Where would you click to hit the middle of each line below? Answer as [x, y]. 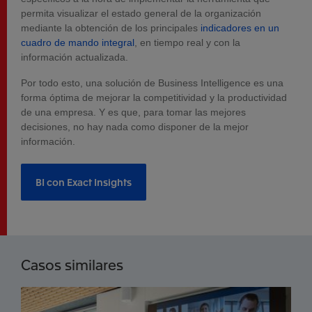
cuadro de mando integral [78, 43]
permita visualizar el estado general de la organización [141, 14]
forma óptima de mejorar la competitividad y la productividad [154, 98]
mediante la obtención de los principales [111, 28]
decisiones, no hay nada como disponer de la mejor [135, 127]
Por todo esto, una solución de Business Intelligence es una [152, 83]
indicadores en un [240, 28]
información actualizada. [75, 57]
